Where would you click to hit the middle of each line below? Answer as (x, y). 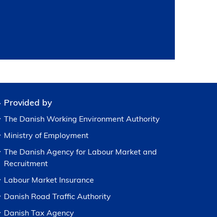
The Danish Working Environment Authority (82, 119)
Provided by (28, 102)
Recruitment (26, 163)
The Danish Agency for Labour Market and (80, 152)
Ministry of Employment (46, 135)
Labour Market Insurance (49, 180)
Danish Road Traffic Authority (57, 196)
